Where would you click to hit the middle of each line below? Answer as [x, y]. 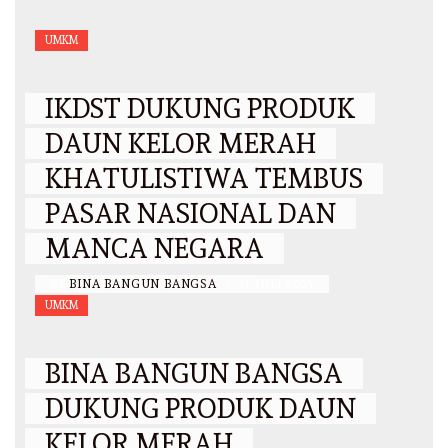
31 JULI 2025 [276, 284]
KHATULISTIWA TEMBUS [204, 179]
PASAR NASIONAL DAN [190, 214]
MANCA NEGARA [154, 249]
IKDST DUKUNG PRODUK [200, 109]
